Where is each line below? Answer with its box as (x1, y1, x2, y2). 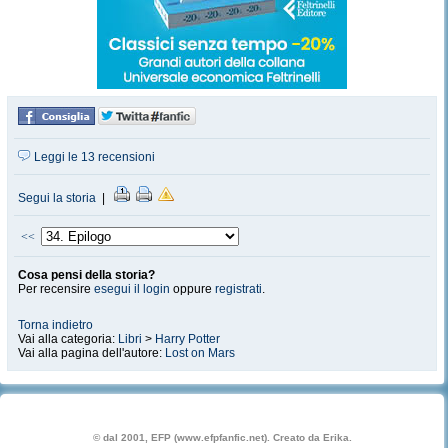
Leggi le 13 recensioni (31, 150, 155, 164)
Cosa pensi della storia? (18, 268, 155, 282)
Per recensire (18, 282, 94, 296)
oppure (170, 282, 215, 296)
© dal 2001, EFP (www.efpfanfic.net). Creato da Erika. (92, 432, 352, 443)
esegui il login (94, 282, 170, 296)
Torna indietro (18, 318, 93, 332)
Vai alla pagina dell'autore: (18, 346, 165, 360)
